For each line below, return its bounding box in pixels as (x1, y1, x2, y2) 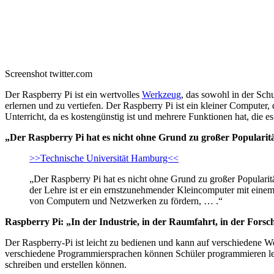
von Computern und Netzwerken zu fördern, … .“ (29, 196, 223, 207)
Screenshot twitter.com (5, 68, 92, 80)
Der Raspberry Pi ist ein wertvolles (5, 89, 142, 100)
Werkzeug (142, 89, 181, 100)
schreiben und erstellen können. (5, 259, 127, 270)
